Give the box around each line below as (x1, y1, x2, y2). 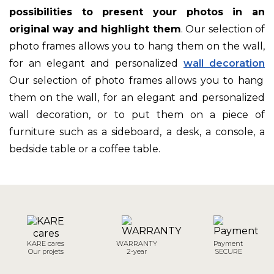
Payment (213, 239, 243, 248)
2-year (127, 246, 147, 256)
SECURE (214, 246, 242, 256)
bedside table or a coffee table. (9, 143, 160, 155)
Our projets (28, 246, 64, 256)
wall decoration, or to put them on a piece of (9, 108, 265, 120)
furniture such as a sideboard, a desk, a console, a (9, 125, 265, 138)
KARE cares (27, 239, 65, 248)
